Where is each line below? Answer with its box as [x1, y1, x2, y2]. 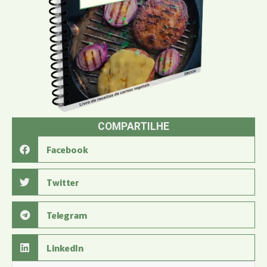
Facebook [46, 142, 88, 156]
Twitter [46, 175, 79, 188]
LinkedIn [46, 241, 83, 254]
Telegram [46, 208, 87, 221]
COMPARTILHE [98, 120, 169, 132]
